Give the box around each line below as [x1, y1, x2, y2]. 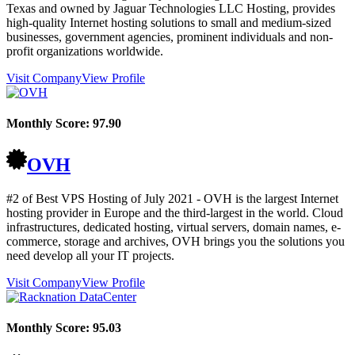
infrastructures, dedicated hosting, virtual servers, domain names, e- [6, 220, 341, 235]
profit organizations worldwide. [6, 44, 163, 58]
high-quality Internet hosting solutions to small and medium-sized [6, 15, 331, 29]
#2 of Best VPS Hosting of [6, 192, 144, 206]
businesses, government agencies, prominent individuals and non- [6, 29, 333, 44]
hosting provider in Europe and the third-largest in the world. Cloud [6, 206, 343, 220]
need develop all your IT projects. [6, 249, 174, 263]
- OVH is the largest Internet [193, 192, 338, 206]
